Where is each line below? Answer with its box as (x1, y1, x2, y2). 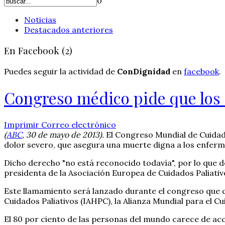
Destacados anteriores (24, 25, 113, 35)
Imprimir (4, 119, 41, 130)
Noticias (24, 15, 56, 25)
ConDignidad (117, 66, 170, 76)
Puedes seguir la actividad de (4, 66, 117, 76)
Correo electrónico (41, 119, 116, 130)
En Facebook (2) (4, 44, 72, 57)
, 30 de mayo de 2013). (22, 129, 104, 140)
